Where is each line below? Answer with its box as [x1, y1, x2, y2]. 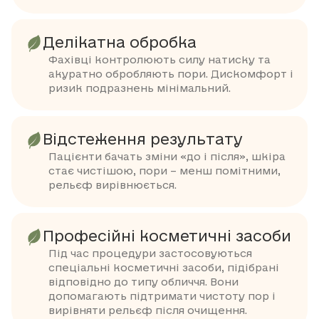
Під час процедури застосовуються [48, 249, 252, 260]
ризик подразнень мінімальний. [48, 84, 231, 95]
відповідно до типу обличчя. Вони [48, 278, 239, 288]
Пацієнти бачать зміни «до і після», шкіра [48, 152, 286, 163]
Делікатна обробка [43, 36, 197, 51]
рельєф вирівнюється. [48, 181, 177, 192]
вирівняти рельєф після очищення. [48, 306, 247, 317]
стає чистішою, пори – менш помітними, [48, 167, 281, 177]
